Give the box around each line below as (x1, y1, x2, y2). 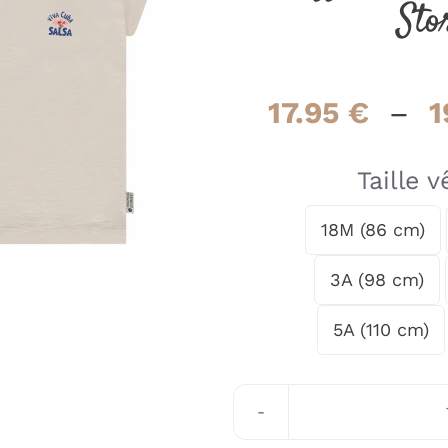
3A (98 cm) (329, 268, 424, 290)
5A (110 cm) (333, 318, 430, 340)
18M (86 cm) (321, 218, 426, 240)
